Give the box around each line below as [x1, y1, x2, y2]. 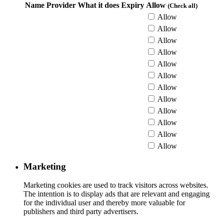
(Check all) [168, 1, 197, 9]
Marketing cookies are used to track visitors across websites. [23, 181, 208, 190]
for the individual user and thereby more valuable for [23, 198, 185, 207]
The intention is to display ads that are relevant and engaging [23, 190, 210, 198]
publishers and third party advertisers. [23, 207, 138, 216]
